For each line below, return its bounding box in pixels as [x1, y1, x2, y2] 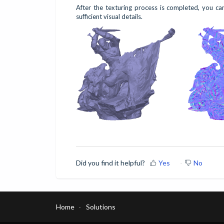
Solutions [86, 202, 115, 211]
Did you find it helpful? [76, 158, 145, 167]
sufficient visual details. [76, 12, 142, 20]
